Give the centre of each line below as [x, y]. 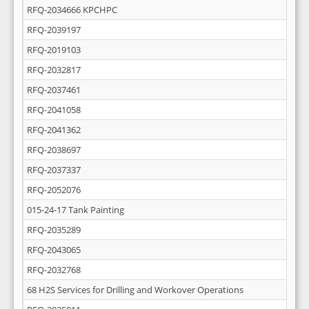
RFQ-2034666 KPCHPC [72, 10]
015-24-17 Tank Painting [76, 210]
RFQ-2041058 [54, 110]
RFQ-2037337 [54, 170]
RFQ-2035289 [54, 230]
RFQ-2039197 [54, 30]
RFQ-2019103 [54, 50]
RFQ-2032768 [54, 270]
